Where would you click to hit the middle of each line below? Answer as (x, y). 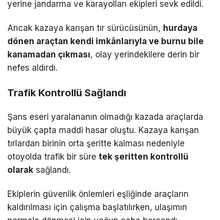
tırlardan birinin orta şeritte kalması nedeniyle (96, 143)
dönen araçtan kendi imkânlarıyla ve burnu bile (106, 41)
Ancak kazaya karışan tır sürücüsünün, (85, 28)
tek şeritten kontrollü (144, 156)
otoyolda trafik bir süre (53, 156)
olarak (20, 170)
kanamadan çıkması (49, 54)
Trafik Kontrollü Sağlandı (67, 93)
